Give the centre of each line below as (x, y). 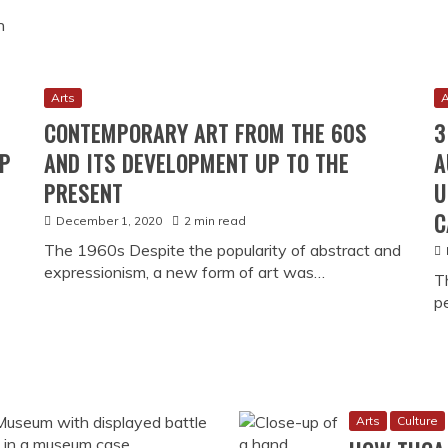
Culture (417, 421)
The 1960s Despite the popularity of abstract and (222, 250)
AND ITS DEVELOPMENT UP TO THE (196, 163)
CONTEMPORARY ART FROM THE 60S (205, 133)
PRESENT (83, 193)
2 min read (214, 221)
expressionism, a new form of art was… (184, 272)
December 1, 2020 (108, 221)
